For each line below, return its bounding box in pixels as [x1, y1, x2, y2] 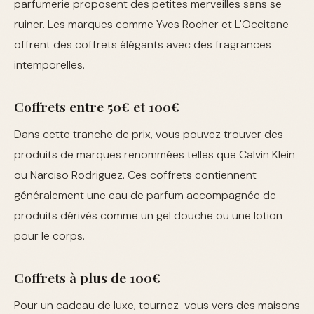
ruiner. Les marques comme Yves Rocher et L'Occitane [14, 17, 289, 32]
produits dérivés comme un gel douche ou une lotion [14, 208, 282, 223]
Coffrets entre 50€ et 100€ [14, 97, 179, 116]
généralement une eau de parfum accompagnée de [14, 188, 276, 203]
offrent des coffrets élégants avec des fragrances [14, 37, 271, 52]
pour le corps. [14, 228, 85, 243]
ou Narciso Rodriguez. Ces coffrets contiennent [14, 168, 257, 182]
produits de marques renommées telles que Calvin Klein [14, 147, 295, 162]
